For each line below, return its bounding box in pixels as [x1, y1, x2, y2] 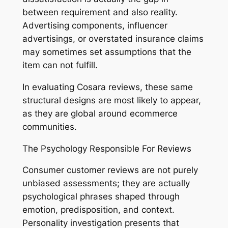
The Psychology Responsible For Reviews [22, 143, 191, 154]
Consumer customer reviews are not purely [22, 165, 198, 176]
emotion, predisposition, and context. [22, 205, 175, 215]
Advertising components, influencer [22, 20, 167, 31]
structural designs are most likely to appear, [22, 95, 201, 105]
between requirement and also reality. [22, 7, 178, 18]
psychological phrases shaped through [22, 191, 180, 202]
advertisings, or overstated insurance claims [22, 34, 204, 44]
